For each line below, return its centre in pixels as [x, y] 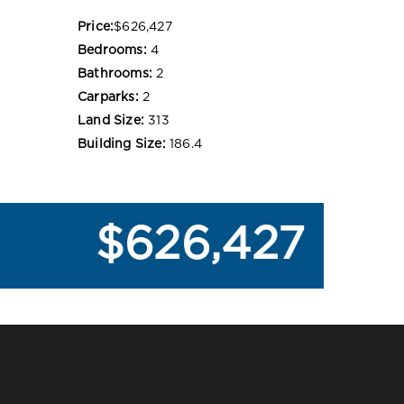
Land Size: [111, 120]
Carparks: [108, 97]
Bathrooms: [115, 73]
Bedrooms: [112, 50]
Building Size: [122, 144]
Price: [96, 27]
